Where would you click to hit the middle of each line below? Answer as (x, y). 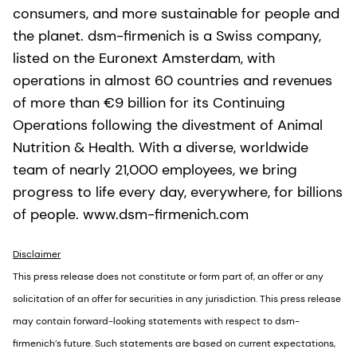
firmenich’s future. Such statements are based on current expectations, (174, 343)
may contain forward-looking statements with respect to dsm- (156, 321)
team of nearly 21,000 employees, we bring (155, 169)
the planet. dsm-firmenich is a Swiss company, (167, 35)
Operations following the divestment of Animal (168, 125)
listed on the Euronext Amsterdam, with (144, 58)
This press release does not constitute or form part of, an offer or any (168, 276)
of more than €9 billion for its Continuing (149, 102)
